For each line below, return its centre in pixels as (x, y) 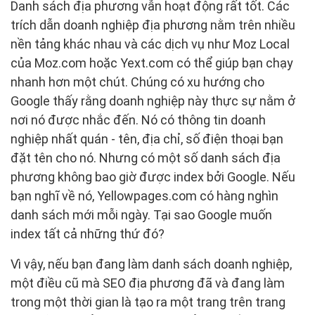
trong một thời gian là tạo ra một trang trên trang (148, 302)
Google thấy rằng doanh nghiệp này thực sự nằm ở (153, 101)
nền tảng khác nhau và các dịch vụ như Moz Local (150, 44)
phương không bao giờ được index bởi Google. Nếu (153, 177)
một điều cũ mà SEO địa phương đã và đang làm (148, 283)
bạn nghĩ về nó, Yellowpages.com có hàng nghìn (144, 196)
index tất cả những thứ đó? (88, 234)
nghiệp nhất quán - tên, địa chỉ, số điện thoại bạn (147, 139)
